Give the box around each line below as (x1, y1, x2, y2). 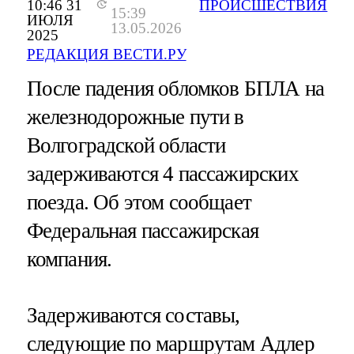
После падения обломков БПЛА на (26, 77, 325, 101)
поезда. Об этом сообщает (26, 190, 252, 215)
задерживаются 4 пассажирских (26, 162, 299, 186)
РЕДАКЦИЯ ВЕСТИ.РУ (26, 46, 186, 63)
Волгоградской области (26, 134, 226, 158)
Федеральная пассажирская (26, 219, 259, 243)
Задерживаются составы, (26, 303, 240, 328)
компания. (26, 247, 112, 272)
